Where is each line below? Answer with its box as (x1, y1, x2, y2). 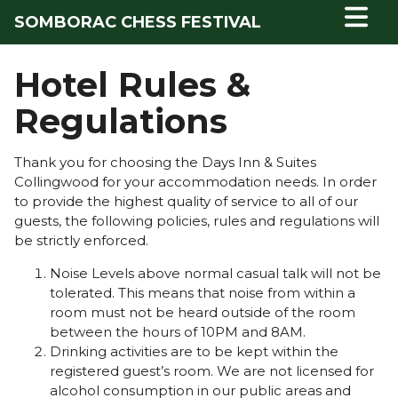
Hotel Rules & (13, 64, 251, 106)
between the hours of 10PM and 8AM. (49, 323, 306, 341)
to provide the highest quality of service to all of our (13, 193, 358, 211)
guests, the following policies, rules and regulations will (13, 212, 379, 230)
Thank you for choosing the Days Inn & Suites (13, 154, 316, 171)
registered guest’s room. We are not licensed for (49, 362, 374, 380)
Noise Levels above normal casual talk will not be (49, 265, 381, 283)
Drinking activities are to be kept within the (49, 343, 338, 361)
